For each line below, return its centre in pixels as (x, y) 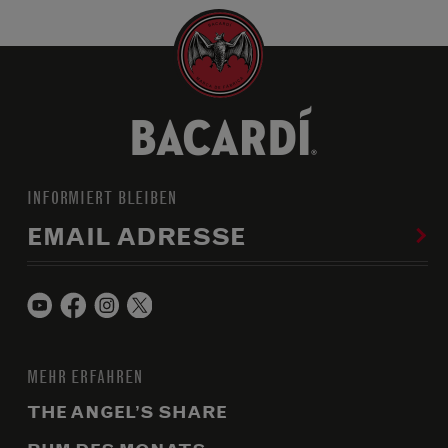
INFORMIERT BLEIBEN (102, 197)
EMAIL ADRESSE (136, 236)
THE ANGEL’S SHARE (127, 412)
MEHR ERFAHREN (85, 376)
